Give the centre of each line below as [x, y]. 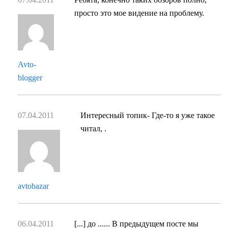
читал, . [93, 129]
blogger [30, 78]
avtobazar [33, 186]
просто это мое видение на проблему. [139, 13]
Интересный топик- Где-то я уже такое [147, 116]
